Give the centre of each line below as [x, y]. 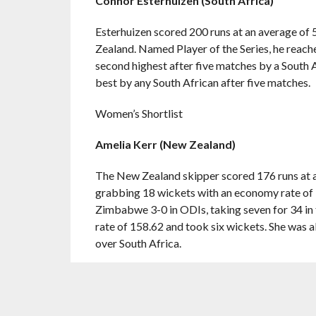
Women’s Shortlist [139, 113]
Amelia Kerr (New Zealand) [165, 144]
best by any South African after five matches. [202, 82]
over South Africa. [138, 243]
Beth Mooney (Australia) [159, 274]
